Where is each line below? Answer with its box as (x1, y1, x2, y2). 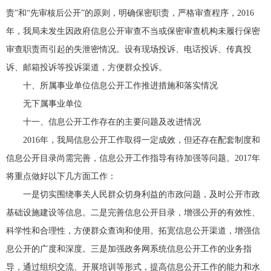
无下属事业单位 (23, 99, 82, 108)
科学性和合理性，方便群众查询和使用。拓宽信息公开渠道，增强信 (6, 226, 260, 235)
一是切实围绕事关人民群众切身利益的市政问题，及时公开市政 (23, 190, 260, 199)
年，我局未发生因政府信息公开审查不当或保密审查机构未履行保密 (6, 27, 260, 36)
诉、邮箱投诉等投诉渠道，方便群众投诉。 (6, 63, 167, 72)
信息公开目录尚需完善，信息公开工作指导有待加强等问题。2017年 (6, 154, 260, 163)
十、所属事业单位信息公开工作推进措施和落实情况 (23, 81, 218, 90)
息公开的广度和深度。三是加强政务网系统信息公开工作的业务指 (6, 244, 252, 253)
